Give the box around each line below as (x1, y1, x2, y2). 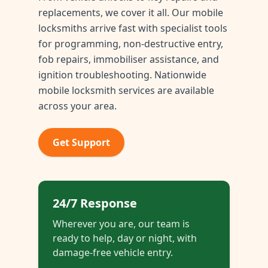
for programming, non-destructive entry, (38, 37, 223, 51)
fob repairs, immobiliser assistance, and (38, 53, 219, 66)
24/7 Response (53, 195, 137, 212)
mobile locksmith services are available (38, 84, 214, 98)
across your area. (38, 99, 117, 113)
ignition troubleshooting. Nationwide (38, 68, 206, 82)
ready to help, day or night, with (53, 232, 197, 245)
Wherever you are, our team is (53, 217, 190, 231)
